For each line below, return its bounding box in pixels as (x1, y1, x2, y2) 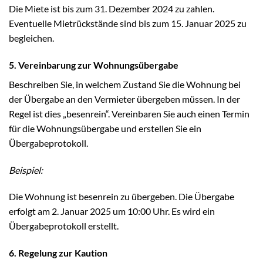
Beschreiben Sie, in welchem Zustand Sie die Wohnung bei (9, 78, 241, 90)
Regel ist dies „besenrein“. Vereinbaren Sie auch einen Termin (9, 107, 249, 119)
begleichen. (9, 32, 54, 43)
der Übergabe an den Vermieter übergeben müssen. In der (9, 93, 240, 104)
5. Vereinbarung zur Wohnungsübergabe (9, 59, 178, 70)
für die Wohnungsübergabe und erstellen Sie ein (9, 122, 201, 134)
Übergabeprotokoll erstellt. (9, 220, 119, 232)
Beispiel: (9, 164, 43, 176)
